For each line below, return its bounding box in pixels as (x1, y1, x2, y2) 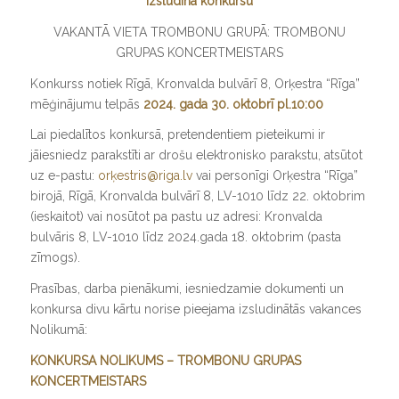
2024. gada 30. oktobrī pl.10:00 (142, 96, 323, 111)
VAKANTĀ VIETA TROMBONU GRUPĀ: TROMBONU (53, 24, 346, 39)
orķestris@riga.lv (97, 168, 192, 183)
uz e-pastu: (29, 168, 98, 183)
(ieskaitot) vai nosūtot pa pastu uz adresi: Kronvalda (29, 209, 322, 224)
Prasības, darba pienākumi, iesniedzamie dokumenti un (29, 281, 344, 297)
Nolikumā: (29, 322, 87, 338)
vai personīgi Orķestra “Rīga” (191, 168, 358, 183)
